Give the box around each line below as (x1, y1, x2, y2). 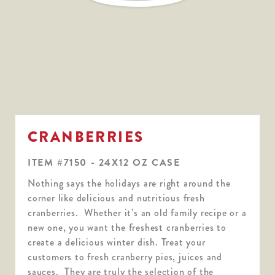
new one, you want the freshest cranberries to (28, 220, 227, 234)
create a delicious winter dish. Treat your (28, 234, 206, 249)
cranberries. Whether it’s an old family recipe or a (28, 205, 247, 220)
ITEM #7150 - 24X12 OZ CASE (28, 155, 180, 170)
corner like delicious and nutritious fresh (28, 190, 205, 205)
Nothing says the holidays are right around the (28, 176, 231, 190)
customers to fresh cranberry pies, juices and (28, 249, 222, 264)
